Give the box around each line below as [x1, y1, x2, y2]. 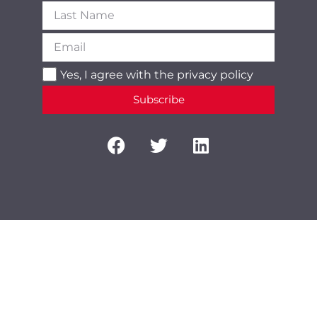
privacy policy [177, 67, 253, 81]
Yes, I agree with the [60, 67, 177, 81]
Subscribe [132, 93, 185, 107]
